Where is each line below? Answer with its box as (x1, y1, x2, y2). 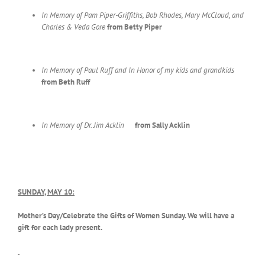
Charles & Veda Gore (41, 22, 107, 33)
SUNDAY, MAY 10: (18, 187, 75, 198)
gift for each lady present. (18, 222, 102, 233)
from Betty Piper (107, 22, 162, 33)
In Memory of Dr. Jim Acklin (41, 120, 126, 131)
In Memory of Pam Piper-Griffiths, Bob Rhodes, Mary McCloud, (41, 10, 232, 21)
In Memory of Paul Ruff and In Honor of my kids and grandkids (41, 65, 234, 76)
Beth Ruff (59, 77, 90, 88)
